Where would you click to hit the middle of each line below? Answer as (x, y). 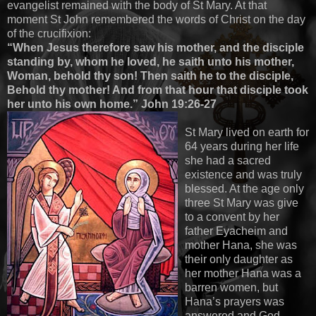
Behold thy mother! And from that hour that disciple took (158, 90)
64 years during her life (242, 146)
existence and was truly (243, 174)
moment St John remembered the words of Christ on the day (156, 19)
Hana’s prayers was (235, 301)
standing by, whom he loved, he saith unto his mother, (151, 61)
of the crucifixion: (49, 33)
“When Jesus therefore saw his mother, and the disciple (156, 47)
